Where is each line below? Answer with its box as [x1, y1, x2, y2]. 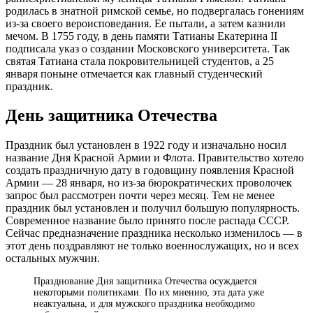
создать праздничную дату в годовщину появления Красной [6, 164, 294, 177]
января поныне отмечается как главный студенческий [6, 67, 263, 80]
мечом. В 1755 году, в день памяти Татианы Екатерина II [6, 29, 277, 42]
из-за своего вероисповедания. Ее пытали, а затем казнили [6, 17, 286, 29]
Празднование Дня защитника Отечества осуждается [34, 276, 256, 287]
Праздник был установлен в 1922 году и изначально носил [6, 139, 286, 152]
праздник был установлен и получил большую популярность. [6, 202, 300, 214]
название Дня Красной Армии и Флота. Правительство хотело [6, 152, 304, 164]
